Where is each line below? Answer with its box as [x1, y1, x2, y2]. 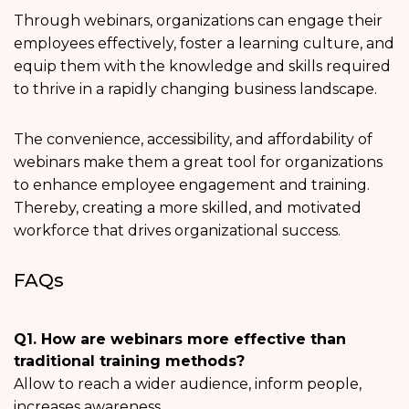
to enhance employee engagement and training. [14, 175, 370, 194]
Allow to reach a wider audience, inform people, [14, 374, 362, 393]
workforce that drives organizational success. [14, 221, 341, 239]
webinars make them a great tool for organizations [14, 152, 383, 171]
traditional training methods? [14, 351, 245, 370]
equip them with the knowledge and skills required [14, 57, 391, 75]
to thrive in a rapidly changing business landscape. [14, 79, 377, 98]
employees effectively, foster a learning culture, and [14, 34, 394, 52]
